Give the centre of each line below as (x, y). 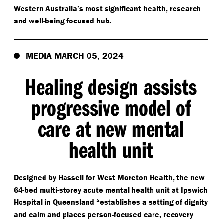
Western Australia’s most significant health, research (107, 8)
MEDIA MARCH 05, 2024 (75, 55)
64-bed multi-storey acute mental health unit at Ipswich (111, 189)
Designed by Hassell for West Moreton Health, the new (109, 177)
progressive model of (111, 107)
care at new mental (111, 128)
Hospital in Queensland (55, 202)
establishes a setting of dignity (154, 202)
